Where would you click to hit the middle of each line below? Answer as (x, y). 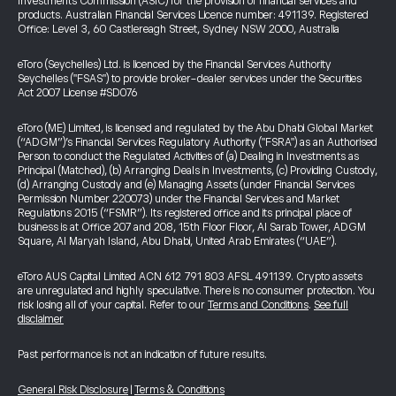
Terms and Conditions (258, 305)
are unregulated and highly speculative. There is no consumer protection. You (196, 291)
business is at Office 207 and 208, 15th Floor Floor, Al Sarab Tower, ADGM (192, 227)
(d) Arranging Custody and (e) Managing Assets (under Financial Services (186, 185)
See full (331, 305)
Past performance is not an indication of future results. (142, 354)
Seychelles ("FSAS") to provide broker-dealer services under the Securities (190, 79)
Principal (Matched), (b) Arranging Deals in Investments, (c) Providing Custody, (198, 171)
